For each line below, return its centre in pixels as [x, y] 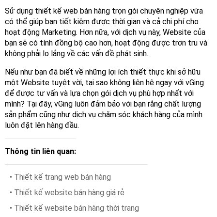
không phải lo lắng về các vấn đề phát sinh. [77, 54]
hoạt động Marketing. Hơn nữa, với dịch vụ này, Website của [105, 32]
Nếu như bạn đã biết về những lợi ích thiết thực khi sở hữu [103, 72]
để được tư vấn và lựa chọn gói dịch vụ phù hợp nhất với [99, 93]
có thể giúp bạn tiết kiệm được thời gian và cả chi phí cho [102, 22]
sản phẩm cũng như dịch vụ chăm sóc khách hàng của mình [104, 115]
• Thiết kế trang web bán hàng [60, 177]
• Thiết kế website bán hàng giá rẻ [67, 193]
